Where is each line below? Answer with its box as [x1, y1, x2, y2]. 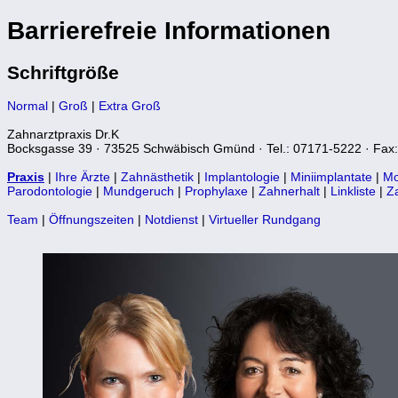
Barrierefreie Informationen [7, 16, 330, 44]
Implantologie [204, 169, 280, 184]
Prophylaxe [185, 183, 248, 198]
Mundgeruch [103, 183, 174, 198]
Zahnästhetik [121, 169, 194, 184]
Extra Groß [99, 98, 161, 113]
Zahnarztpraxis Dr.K [7, 126, 119, 141]
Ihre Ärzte [55, 169, 110, 184]
